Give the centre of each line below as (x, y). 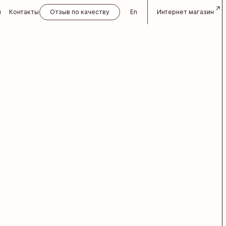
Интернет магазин (185, 12)
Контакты (24, 12)
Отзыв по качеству (80, 12)
